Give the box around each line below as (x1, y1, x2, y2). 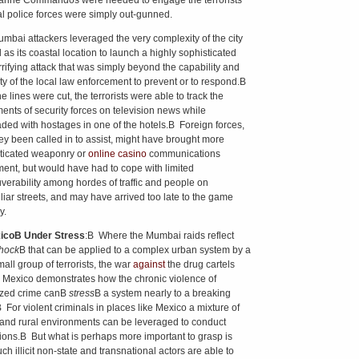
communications (146, 148, 220, 159)
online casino (87, 148, 147, 159)
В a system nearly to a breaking (94, 288, 231, 299)
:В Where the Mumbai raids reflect (84, 230, 234, 241)
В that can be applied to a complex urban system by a (18, 244, 251, 256)
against (132, 259, 165, 270)
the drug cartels (164, 259, 235, 270)
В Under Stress (14, 230, 85, 241)
